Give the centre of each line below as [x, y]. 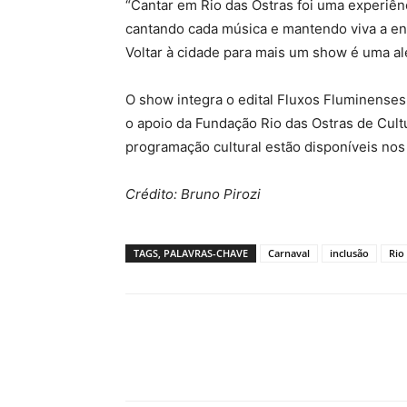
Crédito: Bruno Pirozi [193, 194]
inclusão [349, 253]
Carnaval [289, 253]
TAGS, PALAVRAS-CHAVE [191, 253]
